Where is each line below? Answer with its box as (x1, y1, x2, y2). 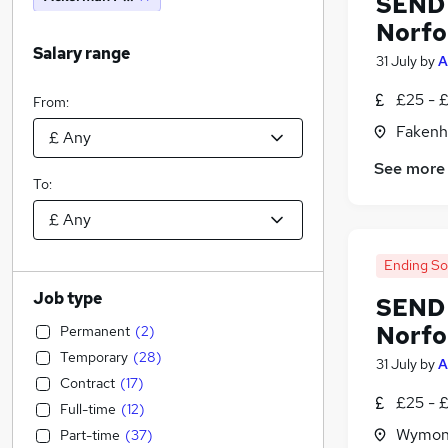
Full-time (60, 400, 116, 418)
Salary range (33, 43, 130, 64)
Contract (60, 374, 115, 392)
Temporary (60, 348, 128, 366)
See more (374, 158, 445, 180)
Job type (33, 288, 102, 309)
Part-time (60, 426, 120, 444)
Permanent (60, 322, 130, 340)
